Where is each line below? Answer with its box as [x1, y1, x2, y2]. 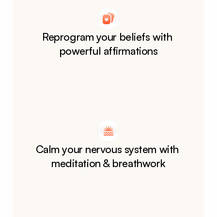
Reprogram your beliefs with [42, 30, 172, 43]
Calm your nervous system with [35, 142, 179, 155]
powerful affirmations [59, 44, 158, 57]
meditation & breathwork [51, 156, 166, 170]
